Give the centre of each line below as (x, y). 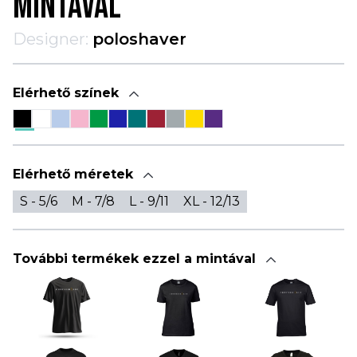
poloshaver (139, 39)
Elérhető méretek (75, 174)
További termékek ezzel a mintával (136, 258)
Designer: (51, 39)
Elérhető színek (68, 92)
